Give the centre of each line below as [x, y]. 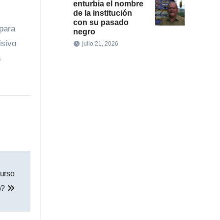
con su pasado [101, 22]
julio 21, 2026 [100, 44]
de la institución [102, 13]
